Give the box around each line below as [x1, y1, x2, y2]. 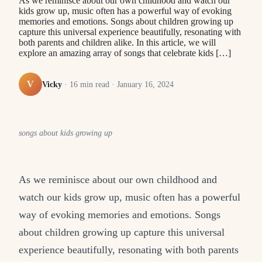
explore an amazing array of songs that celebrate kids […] [19, 48, 231, 58]
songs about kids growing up [19, 129, 112, 138]
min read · [78, 79, 117, 89]
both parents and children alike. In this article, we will [19, 37, 216, 48]
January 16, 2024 [117, 79, 174, 89]
